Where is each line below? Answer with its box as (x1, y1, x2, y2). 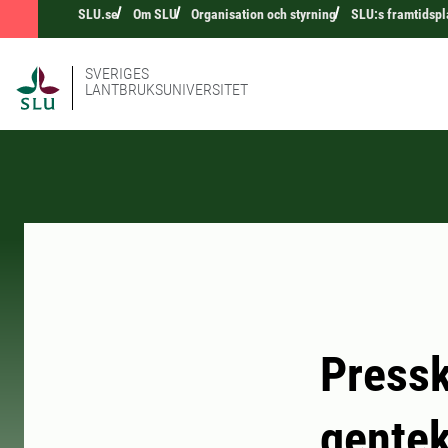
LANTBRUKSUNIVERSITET (85, 80, 248, 99)
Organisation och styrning (191, 6, 337, 22)
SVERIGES (85, 64, 149, 83)
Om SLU (132, 6, 177, 22)
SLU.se (78, 6, 118, 22)
